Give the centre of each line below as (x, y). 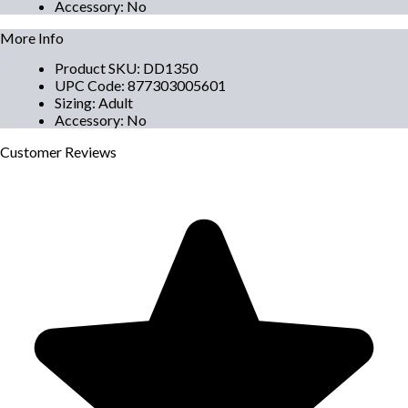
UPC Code (88, 85)
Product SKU (96, 67)
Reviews (91, 151)
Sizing (73, 102)
